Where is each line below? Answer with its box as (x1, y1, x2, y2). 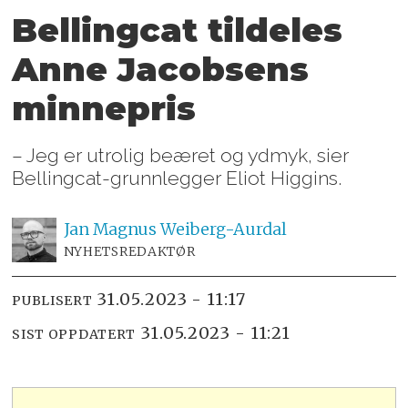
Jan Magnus (63, 218, 157, 240)
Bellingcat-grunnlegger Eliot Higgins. (12, 166, 342, 189)
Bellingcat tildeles (12, 10, 343, 51)
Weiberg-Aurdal (159, 218, 287, 240)
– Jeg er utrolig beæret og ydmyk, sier (12, 143, 350, 167)
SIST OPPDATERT (12, 326, 137, 343)
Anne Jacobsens (12, 49, 310, 90)
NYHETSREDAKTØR (63, 242, 196, 260)
